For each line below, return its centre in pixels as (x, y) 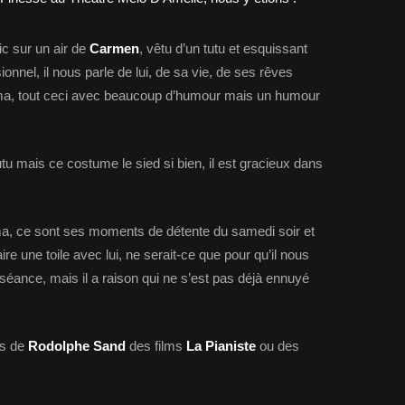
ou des (278, 346)
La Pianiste (221, 346)
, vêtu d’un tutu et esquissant (223, 48)
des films (156, 346)
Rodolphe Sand (77, 346)
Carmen (114, 48)
